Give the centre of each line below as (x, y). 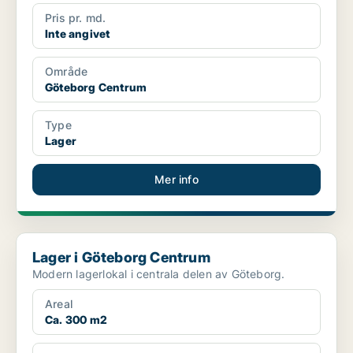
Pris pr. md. (76, 18)
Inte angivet (78, 34)
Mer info (176, 180)
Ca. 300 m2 (76, 320)
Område (67, 72)
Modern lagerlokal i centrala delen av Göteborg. (159, 274)
